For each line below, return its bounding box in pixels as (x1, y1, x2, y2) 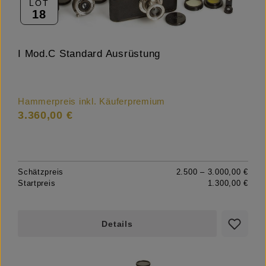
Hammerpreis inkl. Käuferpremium (18, 97, 166, 107)
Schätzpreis (18, 167, 64, 177)
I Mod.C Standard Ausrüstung (18, 48, 161, 60)
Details (102, 219, 133, 229)
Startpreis (18, 179, 56, 188)
